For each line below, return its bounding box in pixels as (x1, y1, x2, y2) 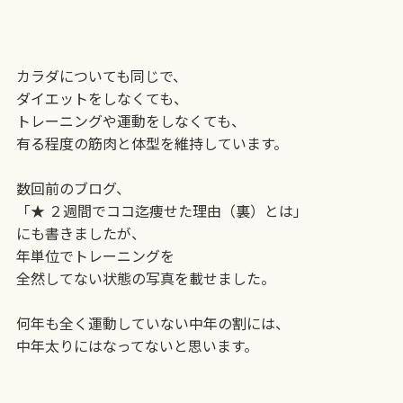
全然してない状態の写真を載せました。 (15, 266, 275, 289)
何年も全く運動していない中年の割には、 (15, 311, 290, 334)
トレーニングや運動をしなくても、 (15, 109, 246, 131)
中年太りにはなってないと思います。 (15, 334, 258, 356)
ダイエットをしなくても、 (15, 86, 188, 109)
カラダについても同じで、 (15, 64, 187, 86)
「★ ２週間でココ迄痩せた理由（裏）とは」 (15, 199, 308, 221)
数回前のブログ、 (15, 176, 130, 199)
